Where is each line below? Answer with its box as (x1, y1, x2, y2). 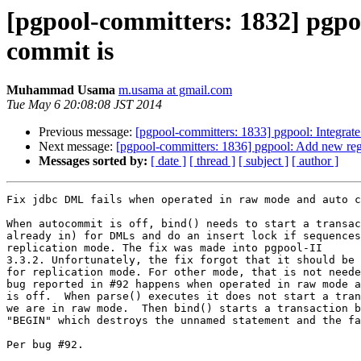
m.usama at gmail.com (118, 83, 232, 98)
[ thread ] (189, 154, 235, 168)
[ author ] (292, 154, 338, 168)
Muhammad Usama (6, 83, 115, 98)
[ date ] (151, 154, 186, 168)
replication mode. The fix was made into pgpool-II (6, 242, 322, 255)
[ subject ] (239, 154, 288, 168)
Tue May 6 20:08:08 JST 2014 (6, 98, 162, 112)
